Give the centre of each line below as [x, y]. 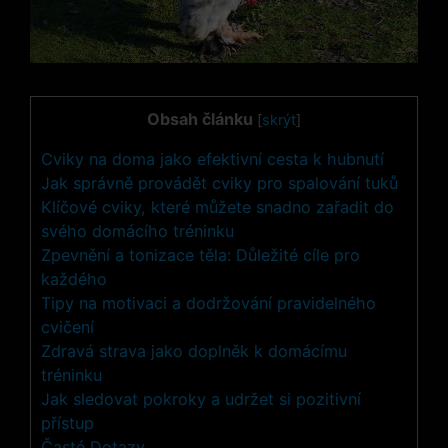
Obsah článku [200, 118]
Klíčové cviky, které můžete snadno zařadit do [217, 206]
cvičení [67, 326]
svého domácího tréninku [137, 230]
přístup [67, 422]
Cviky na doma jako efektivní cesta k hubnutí [212, 158]
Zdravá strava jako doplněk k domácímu [194, 350]
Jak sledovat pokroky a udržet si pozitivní [201, 398]
